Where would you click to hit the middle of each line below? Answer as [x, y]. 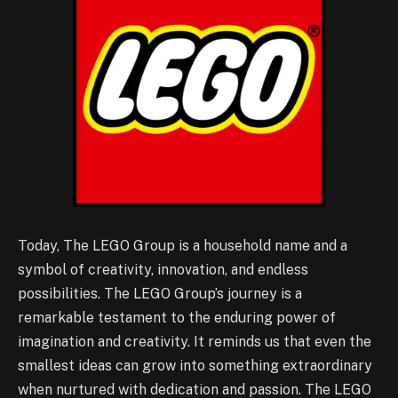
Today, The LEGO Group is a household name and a [183, 245]
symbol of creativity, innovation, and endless [163, 269]
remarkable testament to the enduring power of [177, 317]
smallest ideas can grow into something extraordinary [195, 365]
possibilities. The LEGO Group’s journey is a [160, 293]
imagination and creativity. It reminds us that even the [195, 341]
